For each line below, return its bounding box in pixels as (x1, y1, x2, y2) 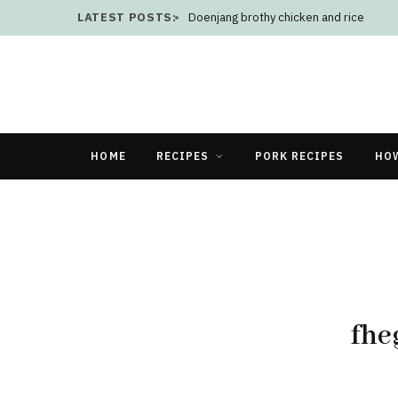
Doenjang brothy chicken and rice (188, 10, 365, 25)
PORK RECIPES (254, 148, 345, 163)
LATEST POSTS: (77, 10, 177, 25)
